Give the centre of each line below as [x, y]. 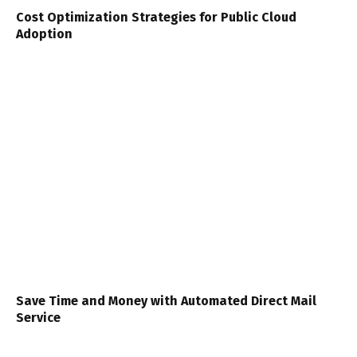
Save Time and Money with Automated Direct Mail [166, 300]
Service [38, 317]
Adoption [44, 33]
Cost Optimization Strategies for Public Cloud [156, 17]
